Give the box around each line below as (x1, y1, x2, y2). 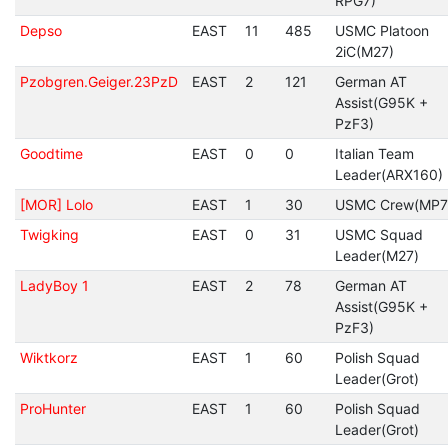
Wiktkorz (19, 349, 78, 366)
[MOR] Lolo (19, 196, 93, 213)
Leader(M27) (334, 247, 419, 264)
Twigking (19, 226, 79, 243)
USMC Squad (334, 226, 423, 243)
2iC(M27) (334, 43, 394, 60)
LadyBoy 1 (19, 277, 89, 294)
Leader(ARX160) (334, 166, 443, 183)
